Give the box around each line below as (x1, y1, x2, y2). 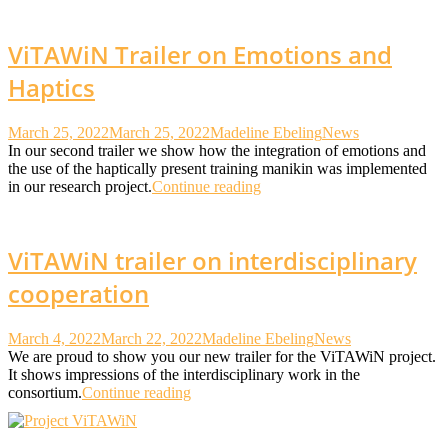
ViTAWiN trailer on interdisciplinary (8, 243, 417, 277)
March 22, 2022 (101, 329, 202, 347)
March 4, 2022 (8, 329, 101, 347)
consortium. (8, 383, 82, 401)
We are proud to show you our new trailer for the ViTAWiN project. (8, 347, 436, 365)
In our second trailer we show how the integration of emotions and (8, 141, 426, 159)
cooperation (8, 276, 149, 310)
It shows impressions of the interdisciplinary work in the (8, 365, 360, 383)
